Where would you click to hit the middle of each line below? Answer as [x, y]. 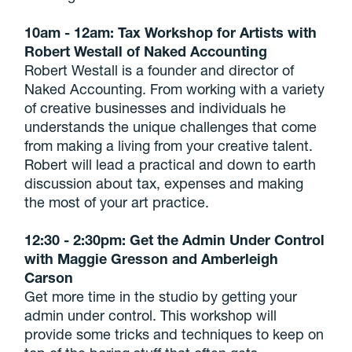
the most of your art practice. [117, 202]
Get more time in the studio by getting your [161, 296]
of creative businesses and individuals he [156, 108]
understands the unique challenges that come [171, 126]
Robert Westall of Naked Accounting [146, 51]
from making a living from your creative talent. [169, 145]
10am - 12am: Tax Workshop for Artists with [171, 32]
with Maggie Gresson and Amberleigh [152, 258]
